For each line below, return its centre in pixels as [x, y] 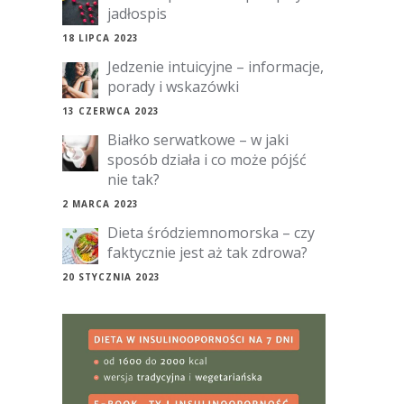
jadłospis [137, 14]
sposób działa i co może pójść [207, 160]
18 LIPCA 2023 [100, 38]
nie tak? [133, 180]
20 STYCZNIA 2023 [111, 277]
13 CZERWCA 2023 [110, 111]
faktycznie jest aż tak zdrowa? [207, 253]
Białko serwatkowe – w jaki [197, 140]
